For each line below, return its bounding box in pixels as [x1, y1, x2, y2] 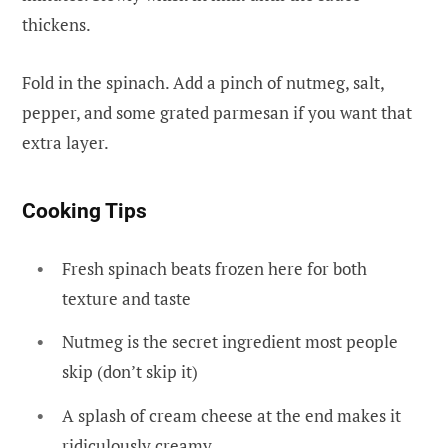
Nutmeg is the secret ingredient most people [62, 330, 398, 354]
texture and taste [62, 286, 191, 310]
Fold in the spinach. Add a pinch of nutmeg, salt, [22, 70, 384, 94]
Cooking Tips [22, 198, 147, 223]
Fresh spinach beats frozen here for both [62, 256, 367, 280]
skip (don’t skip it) [62, 360, 198, 384]
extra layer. [22, 130, 109, 154]
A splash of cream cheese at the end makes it [62, 403, 401, 427]
